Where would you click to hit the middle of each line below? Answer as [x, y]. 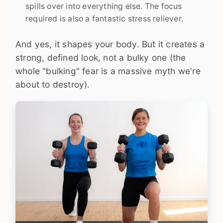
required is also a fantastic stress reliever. [105, 19]
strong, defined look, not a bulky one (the [101, 58]
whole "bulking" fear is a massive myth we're [108, 71]
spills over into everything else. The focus [104, 6]
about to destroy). [53, 85]
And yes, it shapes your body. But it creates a [110, 44]
